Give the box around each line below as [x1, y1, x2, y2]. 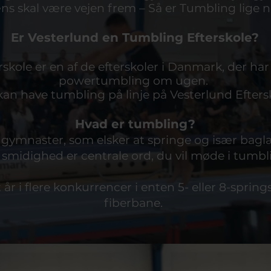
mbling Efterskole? [138, 30, 259, 45]
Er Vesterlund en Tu [11, 30, 138, 45]
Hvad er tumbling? [74, 117, 195, 131]
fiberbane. [104, 196, 166, 210]
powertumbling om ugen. [59, 74, 211, 88]
